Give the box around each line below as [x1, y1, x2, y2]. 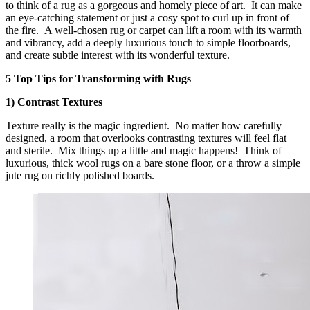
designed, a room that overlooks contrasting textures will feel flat [6, 132, 286, 145]
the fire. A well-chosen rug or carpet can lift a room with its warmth [6, 24, 302, 37]
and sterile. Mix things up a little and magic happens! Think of [6, 145, 282, 157]
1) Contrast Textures [6, 96, 102, 109]
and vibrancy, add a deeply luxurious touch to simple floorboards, [6, 37, 291, 49]
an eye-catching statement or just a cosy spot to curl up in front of [6, 12, 289, 24]
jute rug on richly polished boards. [6, 170, 154, 182]
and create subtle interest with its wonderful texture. [6, 49, 230, 62]
